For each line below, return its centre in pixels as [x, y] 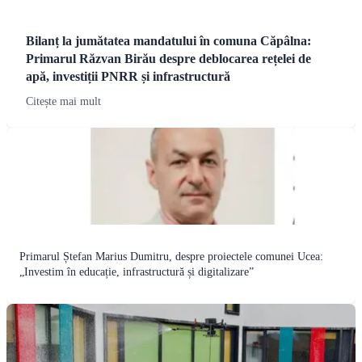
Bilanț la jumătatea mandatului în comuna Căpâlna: [168, 41]
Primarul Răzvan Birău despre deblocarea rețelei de [168, 59]
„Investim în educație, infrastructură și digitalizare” [137, 272]
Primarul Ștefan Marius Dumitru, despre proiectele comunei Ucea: [171, 257]
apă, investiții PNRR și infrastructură [128, 77]
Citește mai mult [63, 102]
